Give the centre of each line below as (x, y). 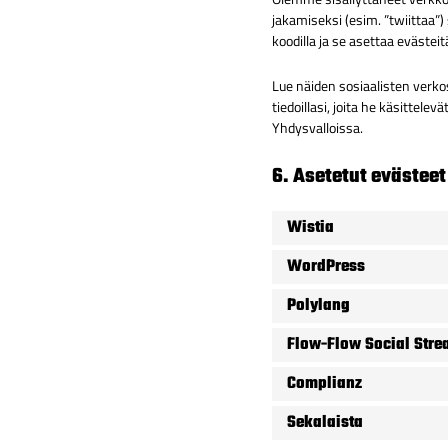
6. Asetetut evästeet (359, 177)
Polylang (318, 305)
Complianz (324, 383)
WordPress (326, 266)
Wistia (310, 227)
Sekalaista (325, 422)
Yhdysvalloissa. (317, 128)
